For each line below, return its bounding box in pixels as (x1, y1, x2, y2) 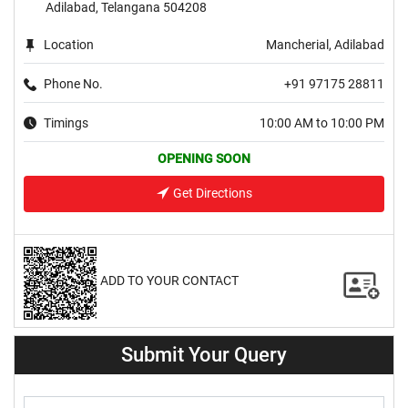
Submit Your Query (121, 342, 287, 366)
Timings (44, 115, 88, 130)
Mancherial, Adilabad (266, 37, 384, 53)
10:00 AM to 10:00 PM (260, 115, 384, 130)
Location (44, 37, 94, 53)
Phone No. (44, 76, 103, 92)
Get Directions (172, 186, 252, 201)
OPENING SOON (158, 151, 250, 167)
